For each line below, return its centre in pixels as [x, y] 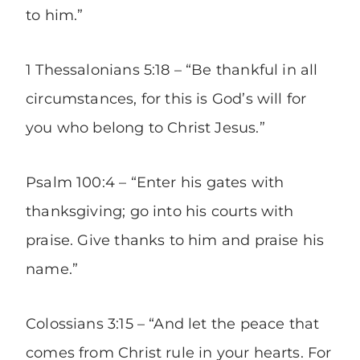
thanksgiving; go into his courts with [160, 212]
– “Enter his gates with [199, 183]
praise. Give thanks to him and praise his [175, 241]
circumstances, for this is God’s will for [166, 99]
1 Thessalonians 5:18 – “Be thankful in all [172, 70]
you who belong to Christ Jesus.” [145, 128]
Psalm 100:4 [70, 183]
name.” [52, 270]
